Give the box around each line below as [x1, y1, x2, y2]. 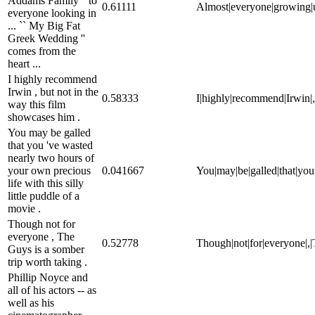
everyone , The [8, 230, 75, 243]
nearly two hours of [8, 151, 94, 164]
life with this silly [8, 176, 84, 189]
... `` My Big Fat [8, 19, 80, 32]
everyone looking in [8, 6, 96, 19]
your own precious [8, 164, 91, 176]
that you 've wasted [8, 139, 93, 151]
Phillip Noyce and [8, 271, 88, 283]
